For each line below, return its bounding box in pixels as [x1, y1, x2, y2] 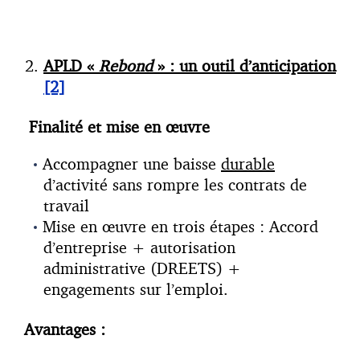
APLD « [43, 55, 99, 76]
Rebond [99, 55, 153, 76]
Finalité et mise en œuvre [29, 117, 215, 137]
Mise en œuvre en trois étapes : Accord [43, 216, 318, 237]
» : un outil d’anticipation [153, 55, 336, 76]
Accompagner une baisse [43, 153, 221, 174]
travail [43, 195, 89, 216]
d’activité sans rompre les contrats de [43, 174, 307, 195]
